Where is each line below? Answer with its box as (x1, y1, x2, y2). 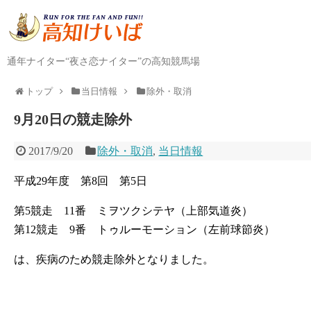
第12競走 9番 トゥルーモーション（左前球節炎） (14, 224, 275, 235)
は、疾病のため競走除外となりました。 (14, 253, 214, 265)
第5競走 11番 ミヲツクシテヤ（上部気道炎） (14, 205, 253, 217)
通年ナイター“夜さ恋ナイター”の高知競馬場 (7, 56, 200, 67)
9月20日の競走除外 (14, 112, 132, 127)
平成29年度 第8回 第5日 (14, 175, 147, 187)
